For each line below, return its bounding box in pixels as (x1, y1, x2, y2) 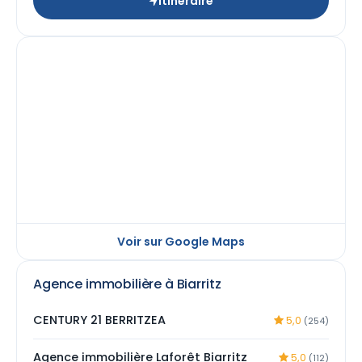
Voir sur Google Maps (117, 234, 245, 250)
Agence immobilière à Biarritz (33, 275, 221, 293)
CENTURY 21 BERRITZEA (33, 312, 166, 328)
